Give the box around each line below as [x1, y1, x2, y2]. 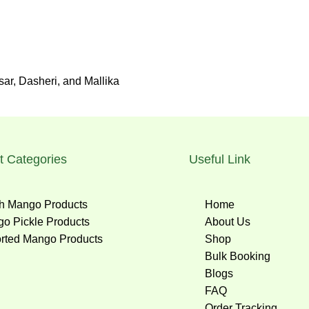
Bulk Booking [204, 250, 270, 262]
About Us [204, 216, 250, 228]
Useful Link [189, 152, 250, 166]
